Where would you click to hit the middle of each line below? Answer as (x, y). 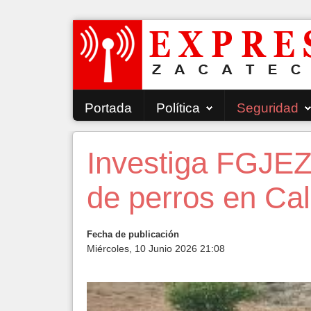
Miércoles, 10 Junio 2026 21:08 (156, 249)
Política (178, 108)
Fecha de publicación (133, 234)
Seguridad (268, 108)
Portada (108, 108)
